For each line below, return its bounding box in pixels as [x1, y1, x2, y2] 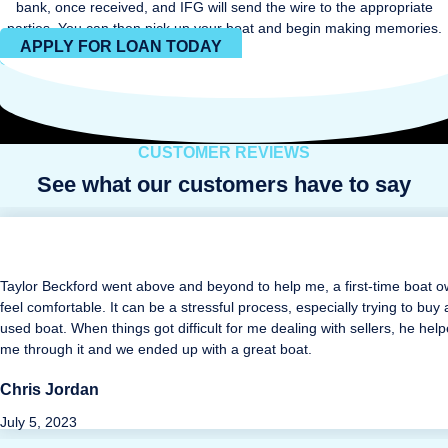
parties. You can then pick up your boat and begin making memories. [6, 20, 442, 36]
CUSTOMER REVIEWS [138, 144, 310, 161]
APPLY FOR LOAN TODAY [20, 38, 222, 55]
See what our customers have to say [37, 172, 411, 197]
